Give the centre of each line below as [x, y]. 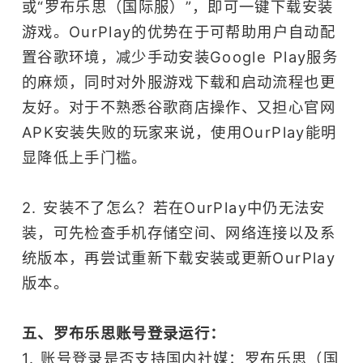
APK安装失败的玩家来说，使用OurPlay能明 [179, 132]
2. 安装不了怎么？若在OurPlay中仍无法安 [173, 208]
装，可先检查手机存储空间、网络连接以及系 [178, 233]
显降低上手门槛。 [91, 158]
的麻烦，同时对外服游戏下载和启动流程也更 [178, 82]
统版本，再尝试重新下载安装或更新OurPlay [178, 258]
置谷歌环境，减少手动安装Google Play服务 [179, 57]
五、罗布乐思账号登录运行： [124, 333]
